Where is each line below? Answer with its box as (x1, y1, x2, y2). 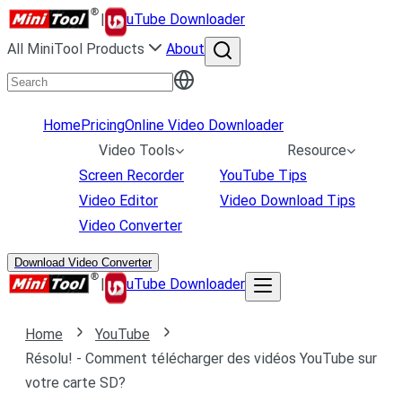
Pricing (81, 117, 125, 134)
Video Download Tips (220, 192, 355, 209)
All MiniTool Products (7, 40, 144, 57)
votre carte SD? (25, 374, 126, 391)
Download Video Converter (14, 256, 152, 269)
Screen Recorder (79, 167, 184, 184)
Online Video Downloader (125, 117, 284, 134)
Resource (287, 142, 346, 159)
